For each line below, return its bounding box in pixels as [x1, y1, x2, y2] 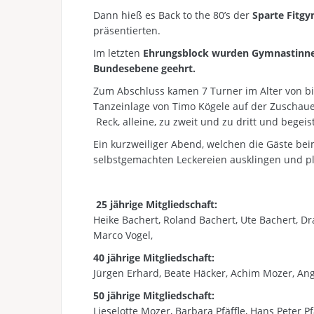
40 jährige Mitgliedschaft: [93, 251, 214, 264]
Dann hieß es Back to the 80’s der [93, 8, 252, 22]
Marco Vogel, [93, 228, 153, 242]
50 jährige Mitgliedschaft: [93, 289, 214, 302]
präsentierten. [93, 24, 161, 37]
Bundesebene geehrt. [93, 62, 196, 75]
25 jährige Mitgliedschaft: [96, 198, 217, 211]
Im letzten [93, 46, 143, 60]
